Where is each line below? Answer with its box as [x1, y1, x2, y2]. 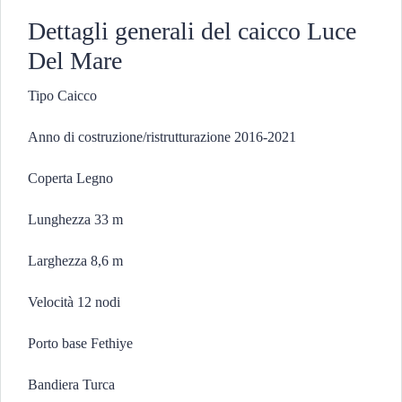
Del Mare [28, 47, 122, 74]
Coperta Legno [28, 170, 113, 186]
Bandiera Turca [28, 377, 115, 392]
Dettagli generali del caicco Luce [28, 17, 356, 45]
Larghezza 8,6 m [28, 253, 123, 268]
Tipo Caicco [28, 88, 97, 103]
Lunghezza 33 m [28, 212, 123, 227]
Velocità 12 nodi [28, 294, 120, 310]
